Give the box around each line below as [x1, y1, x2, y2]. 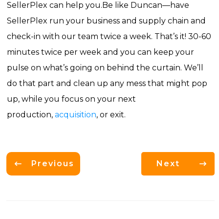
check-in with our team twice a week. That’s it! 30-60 [6, 31, 211, 41]
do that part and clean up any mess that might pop [6, 78, 207, 88]
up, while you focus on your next [6, 94, 136, 104]
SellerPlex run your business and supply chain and [6, 16, 206, 25]
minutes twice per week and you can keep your [6, 47, 194, 57]
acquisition [54, 109, 96, 119]
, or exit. [96, 109, 126, 119]
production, [6, 109, 55, 119]
